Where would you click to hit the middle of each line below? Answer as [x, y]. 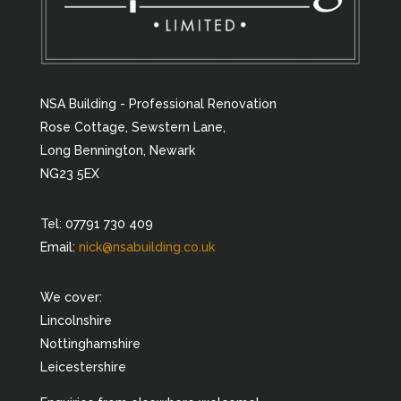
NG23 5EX [69, 173]
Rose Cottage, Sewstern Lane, [132, 127]
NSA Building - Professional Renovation [158, 103]
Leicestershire [83, 367]
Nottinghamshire [90, 343]
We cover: [71, 297]
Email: [59, 247]
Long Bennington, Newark [117, 150]
